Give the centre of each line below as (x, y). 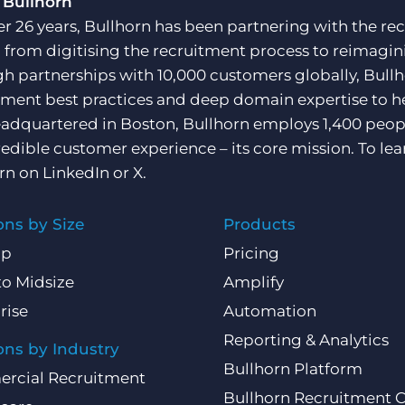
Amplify (254, 283)
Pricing (252, 254)
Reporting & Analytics (306, 340)
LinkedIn (76, 173)
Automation (270, 311)
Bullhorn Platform (293, 369)
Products (260, 225)
